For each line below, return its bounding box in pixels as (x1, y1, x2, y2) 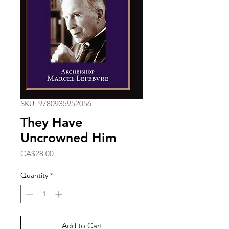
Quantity (20, 171, 48, 180)
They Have (20, 114, 82, 130)
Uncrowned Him (20, 130, 117, 146)
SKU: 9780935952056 (20, 99, 91, 109)
